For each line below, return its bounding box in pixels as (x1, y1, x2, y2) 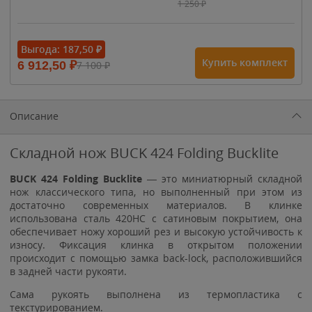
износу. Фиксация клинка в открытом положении (10, 237, 302, 251)
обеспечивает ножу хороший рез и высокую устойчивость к (10, 224, 302, 238)
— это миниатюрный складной (147, 171, 302, 185)
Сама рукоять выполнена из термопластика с (10, 287, 302, 301)
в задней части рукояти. (10, 264, 130, 278)
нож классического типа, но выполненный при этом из (10, 185, 302, 198)
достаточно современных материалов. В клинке (10, 198, 302, 212)
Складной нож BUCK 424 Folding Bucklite (10, 143, 279, 162)
